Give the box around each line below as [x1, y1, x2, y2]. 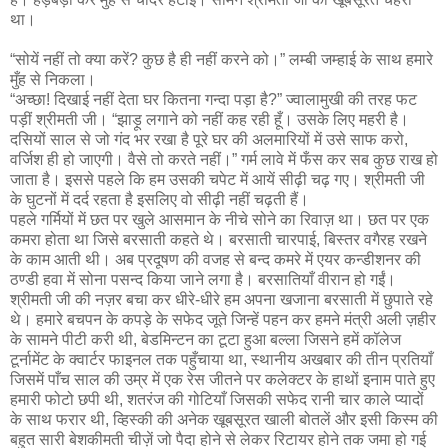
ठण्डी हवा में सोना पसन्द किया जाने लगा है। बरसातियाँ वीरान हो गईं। [10, 270, 396, 288]
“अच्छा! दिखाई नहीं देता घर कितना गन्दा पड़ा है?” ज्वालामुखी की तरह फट [10, 90, 417, 108]
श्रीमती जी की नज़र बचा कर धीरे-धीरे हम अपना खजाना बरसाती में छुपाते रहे [10, 290, 433, 308]
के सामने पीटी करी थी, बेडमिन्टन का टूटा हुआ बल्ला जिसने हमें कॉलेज [10, 330, 401, 348]
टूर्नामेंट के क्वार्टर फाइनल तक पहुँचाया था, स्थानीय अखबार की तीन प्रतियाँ [10, 350, 433, 368]
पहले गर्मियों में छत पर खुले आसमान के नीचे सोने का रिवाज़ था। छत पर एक [10, 210, 429, 228]
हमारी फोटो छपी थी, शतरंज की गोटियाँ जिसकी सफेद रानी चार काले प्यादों [10, 390, 424, 408]
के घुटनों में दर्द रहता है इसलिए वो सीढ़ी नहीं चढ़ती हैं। [10, 190, 313, 208]
